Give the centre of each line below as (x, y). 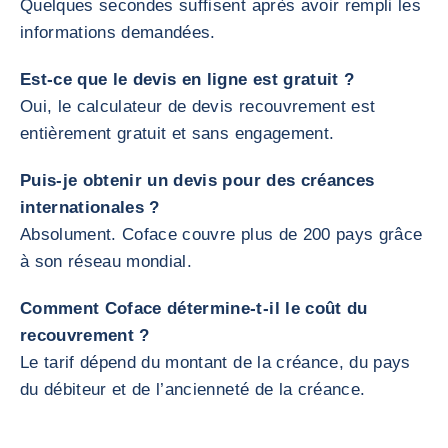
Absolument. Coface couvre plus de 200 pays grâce (221, 234)
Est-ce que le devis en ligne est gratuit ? (187, 79)
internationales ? (90, 207)
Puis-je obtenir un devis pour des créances (197, 180)
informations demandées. (118, 32)
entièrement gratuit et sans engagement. (177, 133)
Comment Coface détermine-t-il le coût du (194, 308)
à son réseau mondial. (106, 261)
